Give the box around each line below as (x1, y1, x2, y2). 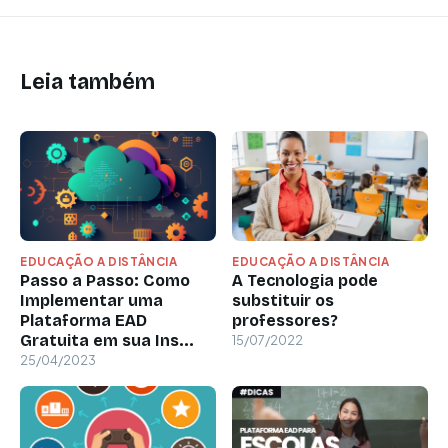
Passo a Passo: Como (20, 270, 190, 290)
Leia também (20, 68, 155, 95)
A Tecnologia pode (232, 270, 378, 290)
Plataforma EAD (20, 310, 147, 330)
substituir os (232, 290, 334, 310)
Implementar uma (20, 290, 163, 310)
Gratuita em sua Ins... (20, 330, 194, 350)
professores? (232, 310, 338, 330)
